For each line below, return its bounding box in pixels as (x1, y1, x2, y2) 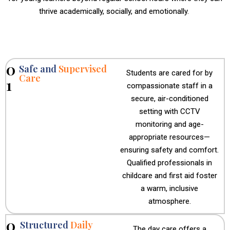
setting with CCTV (139, 107, 200, 116)
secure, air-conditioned (130, 94, 208, 103)
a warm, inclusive (141, 184, 198, 193)
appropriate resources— (129, 132, 210, 142)
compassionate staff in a (126, 81, 213, 90)
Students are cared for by (126, 68, 213, 78)
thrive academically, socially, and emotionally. (39, 7, 191, 16)
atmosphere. (148, 197, 191, 206)
